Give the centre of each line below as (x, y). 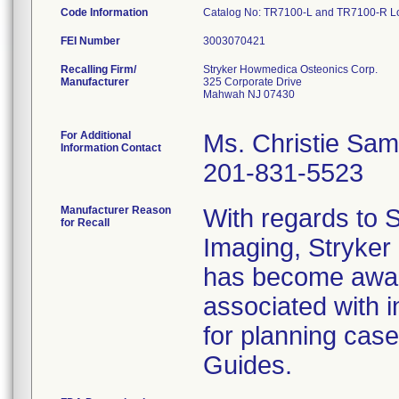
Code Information (104, 12)
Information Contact (111, 148)
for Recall (85, 223)
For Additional (96, 135)
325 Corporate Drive (252, 82)
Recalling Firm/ (98, 69)
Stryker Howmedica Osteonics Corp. (290, 69)
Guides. (248, 365)
